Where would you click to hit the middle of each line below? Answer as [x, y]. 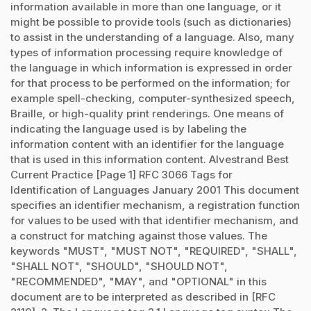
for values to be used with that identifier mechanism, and [154, 220]
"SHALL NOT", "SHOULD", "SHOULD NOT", [119, 266]
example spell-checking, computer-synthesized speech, [153, 98]
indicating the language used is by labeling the [128, 128]
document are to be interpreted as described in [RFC [143, 296]
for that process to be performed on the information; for [150, 83]
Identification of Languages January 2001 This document [155, 190]
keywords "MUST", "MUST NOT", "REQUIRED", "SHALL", [154, 251]
